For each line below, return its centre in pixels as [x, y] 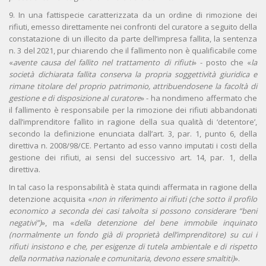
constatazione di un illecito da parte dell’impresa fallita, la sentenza [133, 39]
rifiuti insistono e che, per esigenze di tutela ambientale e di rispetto [133, 247]
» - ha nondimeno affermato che [199, 98]
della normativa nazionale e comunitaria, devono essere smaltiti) [122, 259]
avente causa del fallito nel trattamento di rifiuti [103, 63]
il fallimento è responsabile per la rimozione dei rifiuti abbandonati [133, 110]
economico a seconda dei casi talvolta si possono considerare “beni [133, 211]
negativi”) [25, 223]
